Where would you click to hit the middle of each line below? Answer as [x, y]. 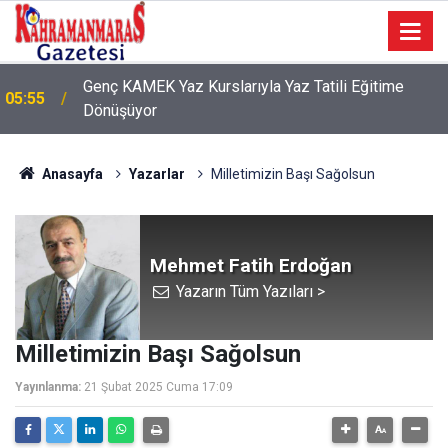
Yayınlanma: [48, 387]
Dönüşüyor [120, 110]
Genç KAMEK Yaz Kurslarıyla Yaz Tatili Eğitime [243, 86]
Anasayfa [70, 174]
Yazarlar [156, 174]
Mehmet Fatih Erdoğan [251, 265]
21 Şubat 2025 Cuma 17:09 [158, 387]
